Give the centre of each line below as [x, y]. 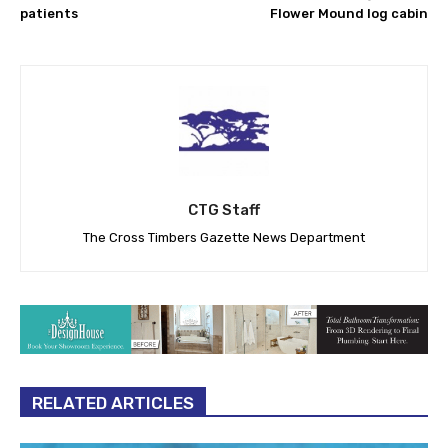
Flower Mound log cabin [348, 14]
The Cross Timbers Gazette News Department [224, 238]
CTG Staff [224, 210]
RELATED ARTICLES [113, 402]
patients [49, 14]
